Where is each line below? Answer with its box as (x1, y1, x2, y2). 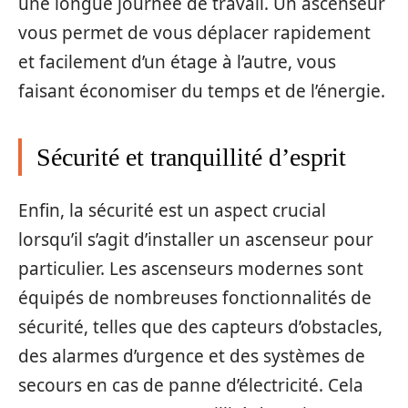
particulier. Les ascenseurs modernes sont (18, 257, 363, 280)
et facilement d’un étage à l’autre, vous (18, 49, 336, 74)
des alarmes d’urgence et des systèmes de (18, 344, 365, 368)
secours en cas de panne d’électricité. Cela (18, 373, 363, 397)
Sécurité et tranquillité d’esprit (36, 142, 346, 171)
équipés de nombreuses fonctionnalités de (18, 286, 372, 310)
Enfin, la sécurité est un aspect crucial (18, 199, 326, 222)
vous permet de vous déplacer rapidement (18, 20, 371, 45)
